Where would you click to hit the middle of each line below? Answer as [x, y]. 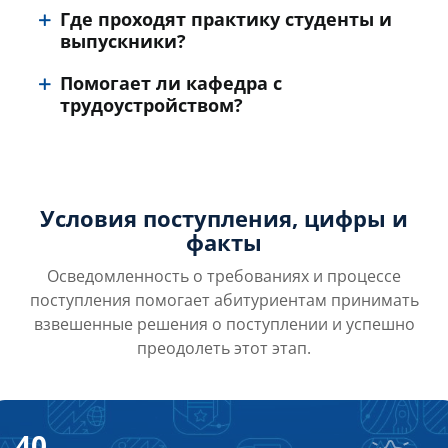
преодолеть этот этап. [224, 348]
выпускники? [123, 41]
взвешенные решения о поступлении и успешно [224, 324]
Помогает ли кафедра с [171, 83]
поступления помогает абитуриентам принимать [224, 300]
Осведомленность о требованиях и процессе [224, 276]
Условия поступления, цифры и [224, 218]
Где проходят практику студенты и [226, 19]
